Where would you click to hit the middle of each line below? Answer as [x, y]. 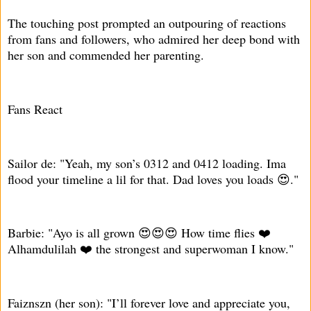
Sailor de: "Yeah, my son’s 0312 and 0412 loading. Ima [147, 163]
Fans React [35, 109]
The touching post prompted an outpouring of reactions [147, 23]
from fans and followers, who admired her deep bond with [154, 39]
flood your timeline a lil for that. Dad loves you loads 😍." [153, 179]
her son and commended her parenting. [106, 55]
